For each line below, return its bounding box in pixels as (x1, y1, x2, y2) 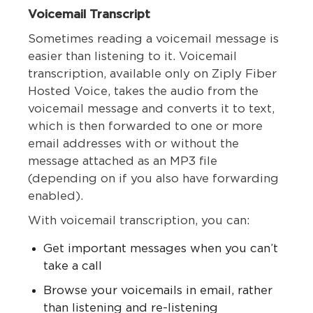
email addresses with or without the (28, 138, 239, 150)
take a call (43, 260, 102, 272)
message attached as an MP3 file (28, 155, 217, 168)
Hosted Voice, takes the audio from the (28, 85, 259, 98)
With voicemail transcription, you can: (28, 214, 249, 227)
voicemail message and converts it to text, (28, 103, 275, 115)
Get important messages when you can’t (43, 242, 278, 255)
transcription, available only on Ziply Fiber (28, 68, 277, 80)
